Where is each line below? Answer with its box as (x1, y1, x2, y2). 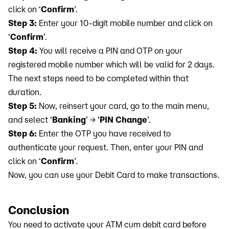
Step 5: (8, 101, 39, 110)
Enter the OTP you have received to (39, 129, 171, 138)
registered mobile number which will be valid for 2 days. (8, 60, 215, 69)
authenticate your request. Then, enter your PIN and (8, 143, 203, 152)
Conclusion (8, 203, 69, 216)
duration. (8, 87, 41, 97)
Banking (52, 115, 86, 124)
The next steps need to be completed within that (8, 74, 189, 83)
